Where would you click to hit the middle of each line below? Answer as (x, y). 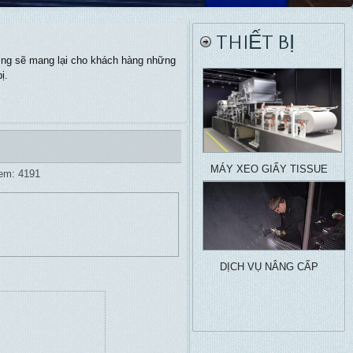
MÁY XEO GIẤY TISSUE (269, 169)
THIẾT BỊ (255, 43)
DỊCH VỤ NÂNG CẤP (269, 267)
